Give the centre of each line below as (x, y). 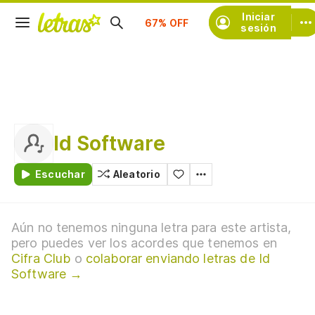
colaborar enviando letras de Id (178, 258)
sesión (258, 28)
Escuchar (60, 174)
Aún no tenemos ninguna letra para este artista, (152, 227)
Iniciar (258, 17)
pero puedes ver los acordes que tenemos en (144, 243)
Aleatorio (136, 174)
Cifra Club (41, 258)
